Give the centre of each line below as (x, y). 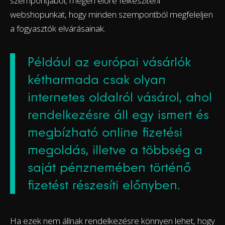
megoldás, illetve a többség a (115, 150)
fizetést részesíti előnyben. (104, 185)
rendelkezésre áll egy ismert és (118, 115)
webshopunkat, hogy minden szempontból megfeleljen (111, 15)
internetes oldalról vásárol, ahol (120, 97)
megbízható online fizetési (105, 132)
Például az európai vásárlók (109, 62)
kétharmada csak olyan (97, 80)
